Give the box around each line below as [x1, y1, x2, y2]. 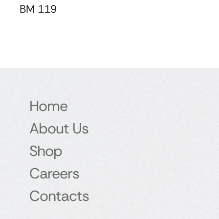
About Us [29, 119, 88, 138]
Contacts [29, 186, 89, 206]
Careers [29, 164, 79, 183]
